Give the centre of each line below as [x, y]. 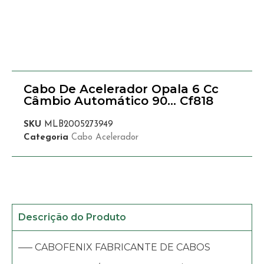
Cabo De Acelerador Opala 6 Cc [121, 89]
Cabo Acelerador [105, 137]
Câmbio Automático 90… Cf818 [118, 100]
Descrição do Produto [72, 217]
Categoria [46, 137]
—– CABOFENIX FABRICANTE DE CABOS [114, 247]
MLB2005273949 [79, 124]
